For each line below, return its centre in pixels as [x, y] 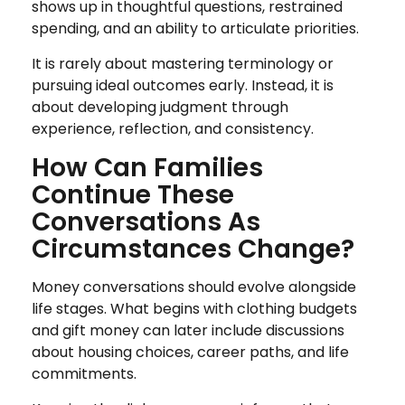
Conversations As [146, 221]
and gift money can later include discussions [188, 330]
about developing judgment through [160, 107]
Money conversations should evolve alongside [194, 287]
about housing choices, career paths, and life [190, 352]
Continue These [133, 194]
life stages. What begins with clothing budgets [194, 308]
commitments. [84, 373]
